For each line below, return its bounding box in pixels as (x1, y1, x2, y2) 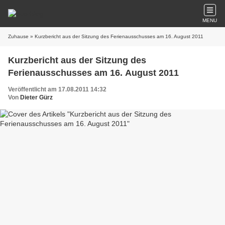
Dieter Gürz (20, 94, 53, 101)
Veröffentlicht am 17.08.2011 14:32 (8, 86, 106, 93)
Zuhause (8, 34, 29, 39)
